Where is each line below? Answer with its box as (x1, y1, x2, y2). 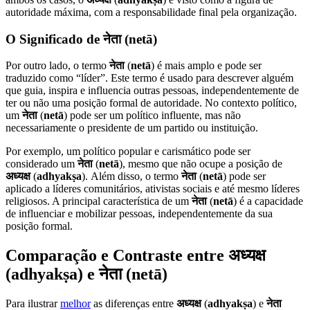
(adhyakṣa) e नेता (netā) (6, 265, 167, 284)
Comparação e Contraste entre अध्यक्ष (6, 246, 266, 265)
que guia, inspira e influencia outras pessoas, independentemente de (6, 84, 299, 97)
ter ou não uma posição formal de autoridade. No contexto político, (6, 97, 297, 109)
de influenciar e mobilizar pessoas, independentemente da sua (6, 208, 273, 220)
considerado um (6, 158, 77, 170)
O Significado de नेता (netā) (6, 31, 157, 46)
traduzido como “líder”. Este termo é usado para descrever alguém (6, 72, 293, 84)
